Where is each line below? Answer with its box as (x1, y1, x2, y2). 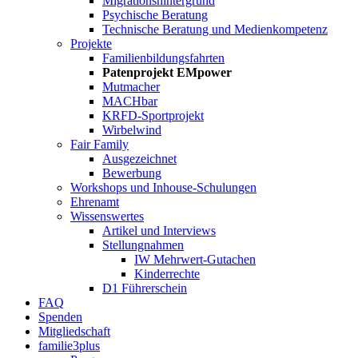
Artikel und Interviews (102, 224, 216, 237)
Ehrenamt (70, 195, 119, 209)
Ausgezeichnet (102, 152, 177, 165)
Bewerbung (102, 166, 161, 180)
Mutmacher (102, 80, 160, 93)
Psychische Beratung (102, 8, 208, 22)
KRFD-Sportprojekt (102, 109, 204, 122)
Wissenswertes (70, 209, 144, 223)
